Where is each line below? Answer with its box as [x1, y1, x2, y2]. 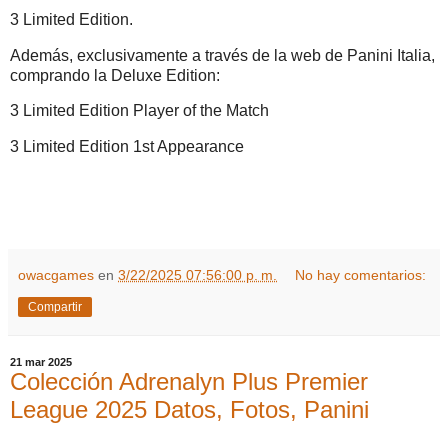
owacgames [18, 266, 94, 283]
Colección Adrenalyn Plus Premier [10, 367, 368, 395]
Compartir [28, 299, 82, 314]
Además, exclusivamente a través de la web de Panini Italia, [10, 46, 435, 64]
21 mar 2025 [10, 355, 72, 368]
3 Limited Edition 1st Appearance [10, 138, 244, 156]
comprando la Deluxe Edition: [10, 66, 220, 84]
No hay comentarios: [295, 266, 427, 283]
